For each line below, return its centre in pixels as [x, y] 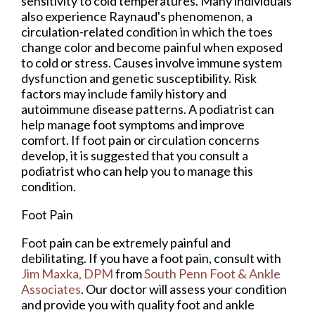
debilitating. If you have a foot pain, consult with [151, 258]
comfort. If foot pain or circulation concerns [140, 140]
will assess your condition [217, 289]
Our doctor [116, 289]
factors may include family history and [124, 94]
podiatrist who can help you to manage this [137, 171]
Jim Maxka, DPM [67, 274]
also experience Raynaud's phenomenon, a [137, 17]
